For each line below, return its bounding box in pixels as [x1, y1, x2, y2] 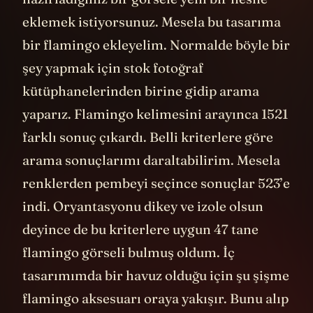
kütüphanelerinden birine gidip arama [22, 82, 259, 100]
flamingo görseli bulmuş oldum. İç [22, 244, 235, 261]
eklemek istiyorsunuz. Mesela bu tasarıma [22, 13, 281, 31]
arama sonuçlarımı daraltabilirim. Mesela [22, 152, 280, 169]
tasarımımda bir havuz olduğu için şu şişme [22, 267, 289, 284]
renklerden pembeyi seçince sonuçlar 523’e [22, 175, 290, 192]
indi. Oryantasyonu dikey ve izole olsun [22, 198, 263, 215]
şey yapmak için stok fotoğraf [22, 59, 203, 77]
